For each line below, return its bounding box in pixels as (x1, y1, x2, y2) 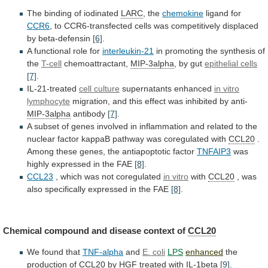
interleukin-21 (102, 46, 154, 56)
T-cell (41, 59, 62, 69)
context (144, 225, 175, 236)
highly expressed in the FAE (27, 159, 135, 169)
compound (44, 225, 89, 236)
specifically (45, 184, 86, 194)
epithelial (205, 59, 238, 69)
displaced (223, 21, 258, 31)
